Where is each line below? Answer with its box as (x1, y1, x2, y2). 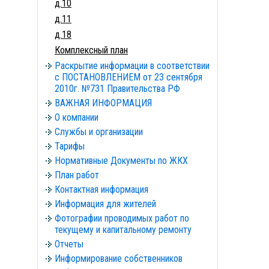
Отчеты (55, 238, 83, 250)
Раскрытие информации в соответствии (55, 60, 210, 71)
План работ (55, 169, 99, 181)
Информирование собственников (55, 253, 183, 264)
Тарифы (55, 141, 85, 152)
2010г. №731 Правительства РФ (55, 83, 180, 94)
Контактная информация (55, 184, 148, 195)
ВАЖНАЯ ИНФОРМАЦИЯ (55, 97, 152, 109)
